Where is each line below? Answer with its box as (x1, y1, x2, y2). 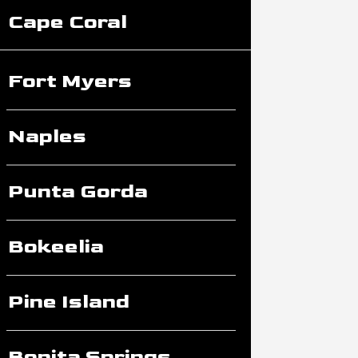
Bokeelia (7, 233, 104, 259)
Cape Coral (7, 9, 127, 34)
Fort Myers (7, 68, 132, 93)
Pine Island (7, 288, 129, 314)
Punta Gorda (7, 178, 148, 204)
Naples (7, 123, 86, 149)
